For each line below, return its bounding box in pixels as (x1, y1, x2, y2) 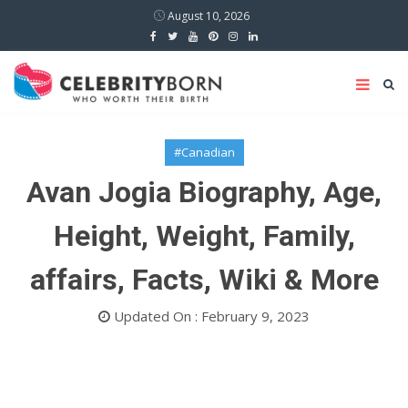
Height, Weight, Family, (53, 219, 355, 253)
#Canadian (173, 144, 235, 160)
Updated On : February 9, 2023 (110, 307, 310, 325)
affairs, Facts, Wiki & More (29, 262, 379, 297)
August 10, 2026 (165, 8, 250, 24)
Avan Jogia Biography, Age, (26, 175, 382, 209)
